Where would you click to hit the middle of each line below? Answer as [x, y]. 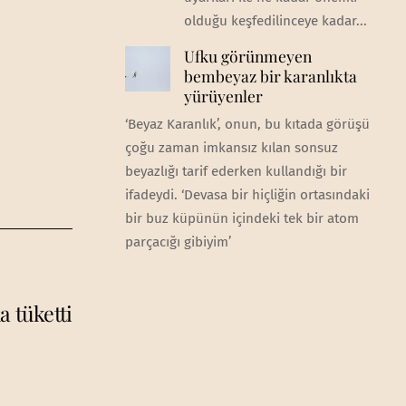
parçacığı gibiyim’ [178, 242]
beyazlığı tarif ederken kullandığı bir [236, 172]
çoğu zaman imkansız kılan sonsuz [231, 148]
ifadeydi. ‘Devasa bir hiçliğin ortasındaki [247, 195]
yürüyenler [223, 96]
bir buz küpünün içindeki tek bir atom [242, 219]
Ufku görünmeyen [247, 56]
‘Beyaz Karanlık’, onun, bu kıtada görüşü [247, 125]
